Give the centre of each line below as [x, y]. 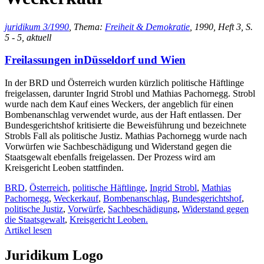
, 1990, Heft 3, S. [221, 27]
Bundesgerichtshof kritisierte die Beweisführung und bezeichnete [126, 126]
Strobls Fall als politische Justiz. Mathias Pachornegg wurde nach [126, 136]
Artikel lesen [28, 230]
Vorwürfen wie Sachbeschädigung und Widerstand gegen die [118, 147]
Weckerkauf [76, 199]
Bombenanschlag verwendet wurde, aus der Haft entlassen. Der [123, 115]
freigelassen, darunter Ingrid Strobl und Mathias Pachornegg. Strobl [130, 94]
